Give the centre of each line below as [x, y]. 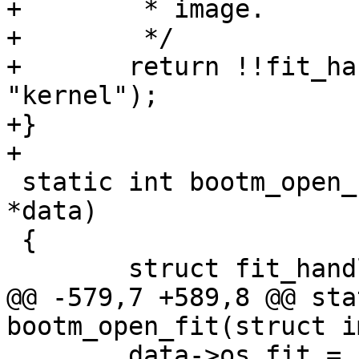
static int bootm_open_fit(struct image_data [14, 182]
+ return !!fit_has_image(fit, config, [14, 67]
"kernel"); [83, 95]
